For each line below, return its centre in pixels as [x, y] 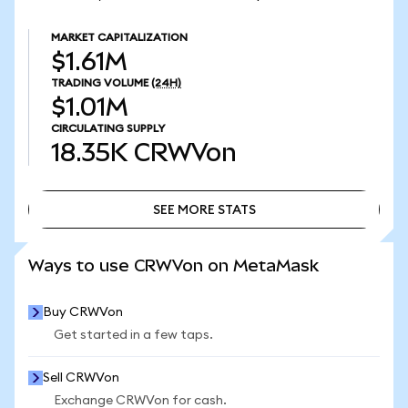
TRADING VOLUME [100, 83]
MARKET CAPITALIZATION [119, 37]
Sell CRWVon [81, 378]
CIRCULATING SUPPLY [108, 128]
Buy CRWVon [83, 312]
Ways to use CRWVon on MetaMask [173, 265]
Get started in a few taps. [133, 335]
